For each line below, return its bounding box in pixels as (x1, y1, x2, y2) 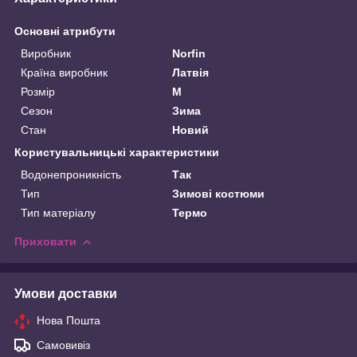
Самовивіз (37, 338, 90, 351)
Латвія (172, 65, 210, 79)
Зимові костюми (172, 186, 265, 200)
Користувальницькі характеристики (14, 145, 219, 159)
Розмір (21, 84, 55, 98)
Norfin (172, 46, 206, 60)
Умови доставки (14, 286, 117, 300)
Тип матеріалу (21, 206, 96, 219)
